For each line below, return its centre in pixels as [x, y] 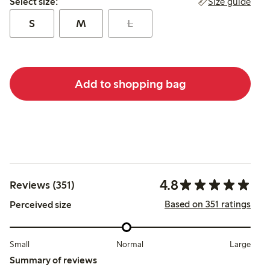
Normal [130, 244]
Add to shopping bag [130, 83]
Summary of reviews [53, 260]
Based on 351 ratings [208, 204]
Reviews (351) [42, 185]
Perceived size [41, 205]
